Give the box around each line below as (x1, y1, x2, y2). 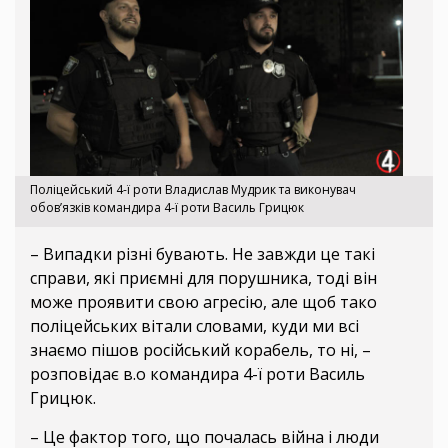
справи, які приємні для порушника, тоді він (30, 266, 377, 289)
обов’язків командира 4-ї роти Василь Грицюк (30, 198, 307, 216)
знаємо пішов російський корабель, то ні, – (30, 338, 371, 361)
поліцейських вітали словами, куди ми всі (30, 314, 359, 337)
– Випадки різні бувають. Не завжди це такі (30, 242, 375, 265)
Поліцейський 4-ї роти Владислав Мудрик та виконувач (30, 180, 356, 198)
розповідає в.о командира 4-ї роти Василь (30, 362, 365, 385)
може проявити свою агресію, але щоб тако (30, 290, 377, 313)
